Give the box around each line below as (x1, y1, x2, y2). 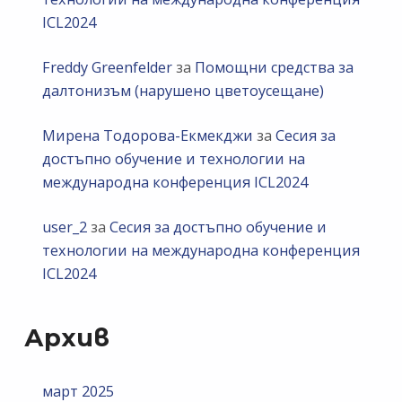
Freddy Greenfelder (42, 57, 173, 77)
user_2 (42, 217, 88, 237)
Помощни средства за (195, 57, 354, 77)
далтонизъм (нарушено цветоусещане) (42, 81, 325, 100)
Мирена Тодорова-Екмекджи (42, 126, 254, 145)
